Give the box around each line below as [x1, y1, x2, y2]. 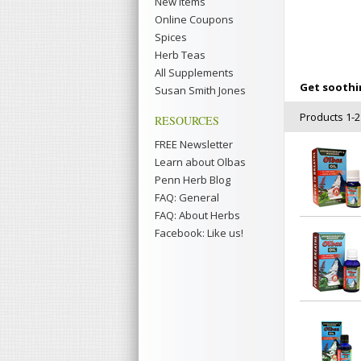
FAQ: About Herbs [155, 208, 240, 222]
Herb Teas [155, 48, 205, 62]
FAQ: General [155, 190, 219, 205]
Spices [155, 30, 187, 44]
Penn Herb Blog [155, 172, 230, 187]
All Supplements [155, 65, 234, 80]
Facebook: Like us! [155, 226, 243, 240]
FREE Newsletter [155, 137, 233, 151]
